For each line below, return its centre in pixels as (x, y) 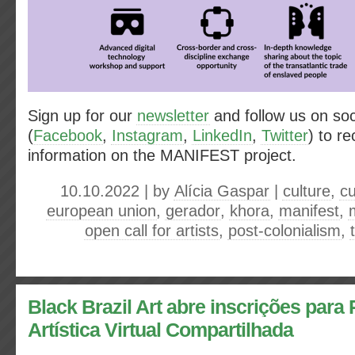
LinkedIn (222, 136)
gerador (193, 211)
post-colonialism (284, 231)
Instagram (147, 136)
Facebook (68, 136)
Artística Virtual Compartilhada (160, 330)
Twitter (285, 136)
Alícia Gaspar (222, 191)
